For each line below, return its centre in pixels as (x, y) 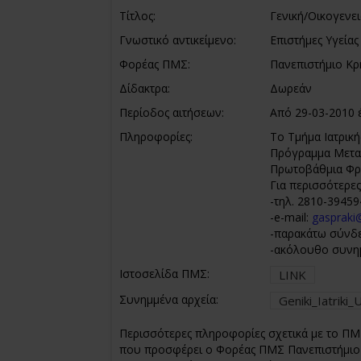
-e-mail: (290, 217)
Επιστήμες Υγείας (314, 40)
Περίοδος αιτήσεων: (172, 112)
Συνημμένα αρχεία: (169, 299)
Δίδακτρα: (145, 88)
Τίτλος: (137, 16)
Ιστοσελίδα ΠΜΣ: (164, 274)
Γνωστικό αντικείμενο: (178, 40)
